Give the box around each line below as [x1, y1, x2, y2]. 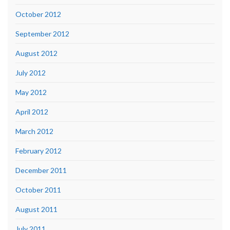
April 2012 [15, 107, 48, 116]
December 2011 [15, 165, 67, 175]
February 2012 [15, 146, 62, 155]
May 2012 [15, 87, 47, 97]
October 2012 [15, 9, 61, 18]
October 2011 [15, 185, 61, 194]
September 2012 [15, 29, 69, 38]
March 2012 [15, 126, 53, 136]
